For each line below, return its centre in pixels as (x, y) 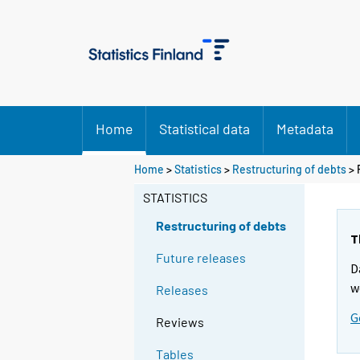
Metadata (305, 129)
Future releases (201, 258)
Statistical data (205, 129)
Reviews (180, 322)
